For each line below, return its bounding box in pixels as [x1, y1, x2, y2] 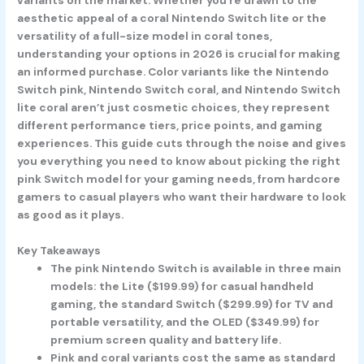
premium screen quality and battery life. [50, 331, 282, 347]
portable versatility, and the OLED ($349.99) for [50, 314, 320, 329]
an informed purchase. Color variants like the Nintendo [17, 63, 330, 79]
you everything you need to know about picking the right [17, 153, 341, 168]
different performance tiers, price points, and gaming [17, 117, 323, 132]
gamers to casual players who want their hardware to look [17, 188, 347, 204]
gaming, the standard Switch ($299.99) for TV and [50, 296, 334, 311]
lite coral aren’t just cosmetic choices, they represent [17, 99, 331, 115]
